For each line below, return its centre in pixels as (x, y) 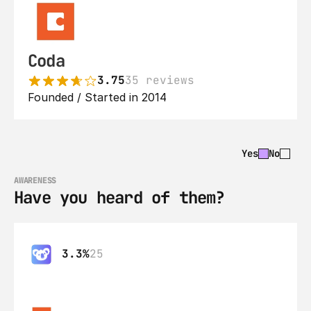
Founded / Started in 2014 (97, 97)
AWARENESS (35, 180)
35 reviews (160, 80)
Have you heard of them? (119, 197)
